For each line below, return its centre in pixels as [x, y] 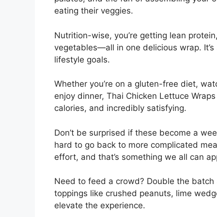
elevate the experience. [100, 206]
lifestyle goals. [82, 59]
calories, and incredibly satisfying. [120, 108]
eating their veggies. [94, 11]
